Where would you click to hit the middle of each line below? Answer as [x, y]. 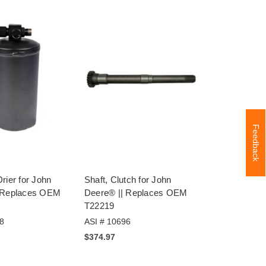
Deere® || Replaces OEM [136, 193]
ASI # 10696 [107, 222]
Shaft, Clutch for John [128, 180]
